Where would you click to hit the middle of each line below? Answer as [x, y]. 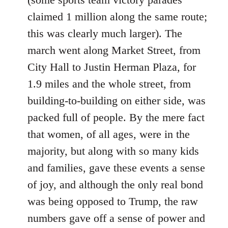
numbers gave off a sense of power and [116, 218]
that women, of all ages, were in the [109, 134]
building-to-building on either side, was [117, 101]
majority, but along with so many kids [113, 151]
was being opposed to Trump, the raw [113, 201]
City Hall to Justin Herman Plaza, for [112, 67]
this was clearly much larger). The [105, 33]
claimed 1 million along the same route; [117, 17]
